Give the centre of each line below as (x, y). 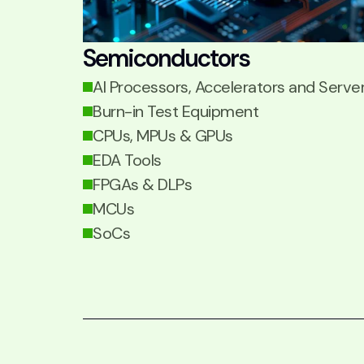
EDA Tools (127, 160)
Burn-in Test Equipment (175, 111)
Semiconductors (166, 58)
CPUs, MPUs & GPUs (163, 136)
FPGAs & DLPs (142, 184)
